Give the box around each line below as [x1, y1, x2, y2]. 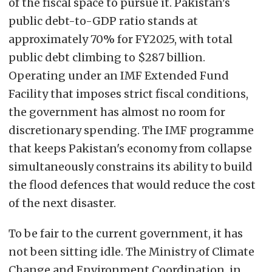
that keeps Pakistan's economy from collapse [8, 141, 252, 155]
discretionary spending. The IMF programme [8, 123, 254, 137]
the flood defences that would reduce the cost [8, 177, 256, 192]
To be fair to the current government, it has [8, 226, 243, 240]
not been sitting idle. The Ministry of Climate [8, 244, 254, 259]
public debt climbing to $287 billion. [8, 50, 205, 64]
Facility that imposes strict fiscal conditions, [8, 86, 248, 101]
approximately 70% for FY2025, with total [8, 32, 233, 46]
